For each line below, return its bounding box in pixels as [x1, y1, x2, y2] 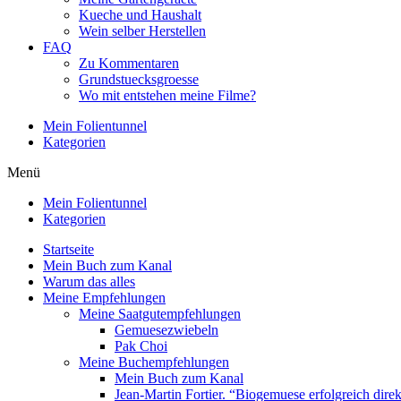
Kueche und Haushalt [79, 7, 201, 22]
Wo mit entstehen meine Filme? [79, 88, 256, 103]
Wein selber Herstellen [79, 23, 206, 38]
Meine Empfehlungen [43, 290, 166, 305]
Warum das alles [43, 274, 135, 289]
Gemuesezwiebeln [115, 322, 218, 337]
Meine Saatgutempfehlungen [79, 306, 241, 321]
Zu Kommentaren [79, 55, 179, 71]
